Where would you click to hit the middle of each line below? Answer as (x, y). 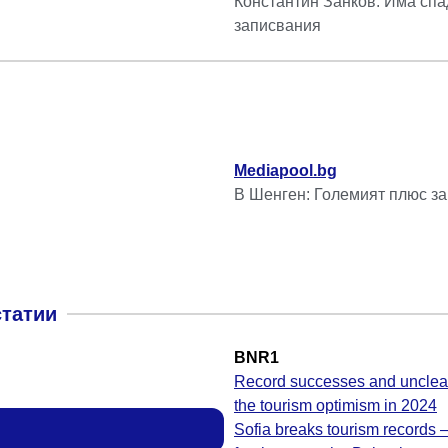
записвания (277, 26)
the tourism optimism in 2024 (335, 406)
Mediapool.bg (285, 171)
